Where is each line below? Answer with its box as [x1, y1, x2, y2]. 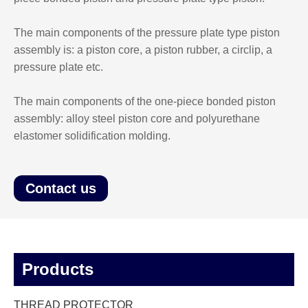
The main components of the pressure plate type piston [14, 27, 280, 39]
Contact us [25, 181, 96, 197]
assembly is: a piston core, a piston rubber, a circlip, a [14, 44, 272, 56]
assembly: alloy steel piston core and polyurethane [14, 113, 260, 125]
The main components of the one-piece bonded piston [14, 96, 276, 108]
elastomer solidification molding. [14, 130, 170, 142]
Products [22, 260, 93, 279]
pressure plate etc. [14, 61, 103, 74]
